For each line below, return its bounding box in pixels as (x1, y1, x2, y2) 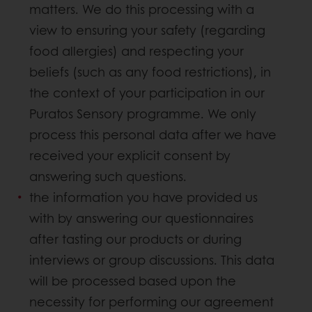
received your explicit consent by (29, 146, 231, 165)
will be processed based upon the (29, 272, 236, 290)
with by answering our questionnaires (29, 209, 253, 228)
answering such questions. (29, 167, 187, 186)
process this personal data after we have (29, 125, 276, 144)
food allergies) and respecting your (29, 42, 244, 61)
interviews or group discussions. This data (29, 251, 274, 270)
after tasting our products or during (29, 230, 242, 249)
